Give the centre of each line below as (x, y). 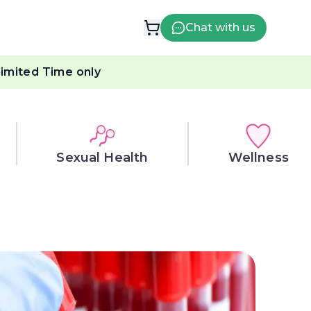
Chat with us (220, 27)
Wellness (258, 158)
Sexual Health (102, 158)
